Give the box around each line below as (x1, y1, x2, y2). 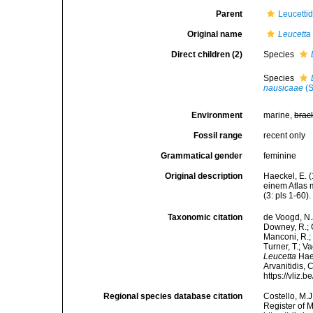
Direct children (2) (171, 50, 243, 59)
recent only (263, 131, 306, 140)
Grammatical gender (161, 151, 243, 161)
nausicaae (263, 83, 304, 93)
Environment (191, 110, 243, 120)
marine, (263, 110, 295, 120)
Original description (165, 171, 243, 181)
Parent (216, 9, 243, 19)
